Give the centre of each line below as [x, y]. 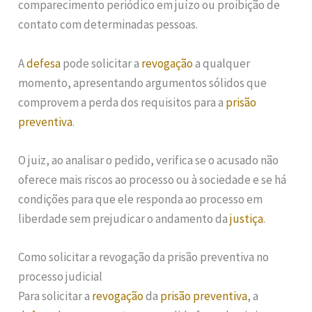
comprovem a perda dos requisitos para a [122, 102]
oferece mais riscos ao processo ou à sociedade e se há [153, 179]
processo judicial [61, 276]
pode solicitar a [101, 63]
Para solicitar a [55, 296]
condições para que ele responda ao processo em [141, 199]
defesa [44, 63]
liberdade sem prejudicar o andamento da [124, 218]
